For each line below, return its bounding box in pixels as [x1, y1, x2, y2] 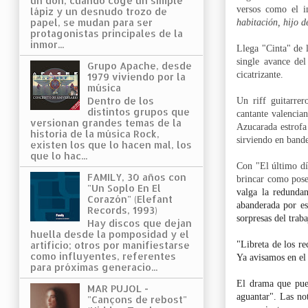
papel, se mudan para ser [30, 16, 153, 28]
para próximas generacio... [30, 261, 157, 273]
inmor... [30, 38, 64, 50]
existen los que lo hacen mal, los [30, 138, 192, 151]
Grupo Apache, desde [87, 59, 192, 71]
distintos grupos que [87, 105, 190, 118]
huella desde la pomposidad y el [30, 228, 189, 240]
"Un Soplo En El [87, 181, 161, 194]
